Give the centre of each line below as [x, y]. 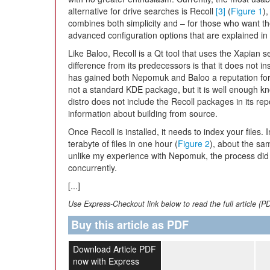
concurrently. [93, 168]
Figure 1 [247, 11]
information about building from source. [143, 113]
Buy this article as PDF [130, 225]
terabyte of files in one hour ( [123, 143]
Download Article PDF [114, 249]
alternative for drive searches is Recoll [142, 11]
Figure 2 [194, 143]
